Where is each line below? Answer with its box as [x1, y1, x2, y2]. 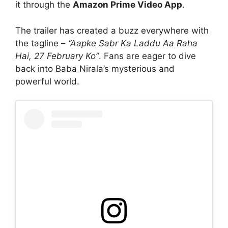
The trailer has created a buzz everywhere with [15, 25, 209, 36]
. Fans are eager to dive [99, 50, 196, 61]
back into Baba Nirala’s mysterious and [15, 63, 175, 74]
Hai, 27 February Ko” [15, 50, 99, 61]
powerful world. [15, 76, 79, 87]
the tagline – [15, 38, 68, 48]
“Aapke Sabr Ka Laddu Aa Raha [68, 38, 197, 48]
